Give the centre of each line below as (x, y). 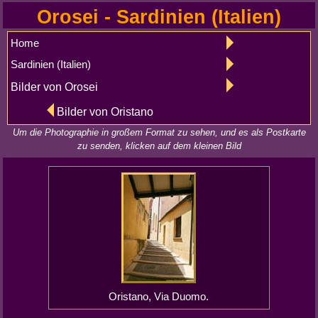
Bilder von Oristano (105, 111)
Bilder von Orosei (55, 87)
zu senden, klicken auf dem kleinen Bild (159, 146)
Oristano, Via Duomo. (159, 296)
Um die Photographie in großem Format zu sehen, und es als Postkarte (159, 132)
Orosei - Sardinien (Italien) (159, 17)
